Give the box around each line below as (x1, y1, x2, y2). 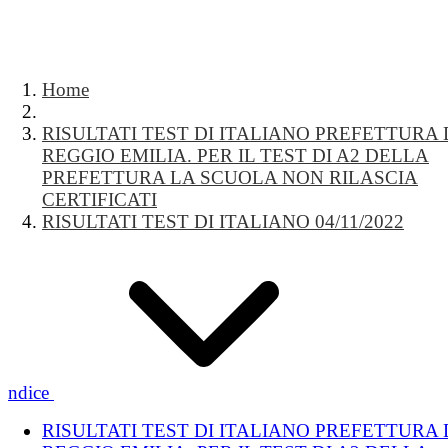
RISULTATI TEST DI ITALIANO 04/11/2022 (42, 211, 404, 232)
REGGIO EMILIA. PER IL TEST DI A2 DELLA (42, 145, 429, 166)
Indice (2, 382, 49, 403)
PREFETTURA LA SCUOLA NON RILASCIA (42, 167, 418, 188)
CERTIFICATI (42, 189, 157, 210)
